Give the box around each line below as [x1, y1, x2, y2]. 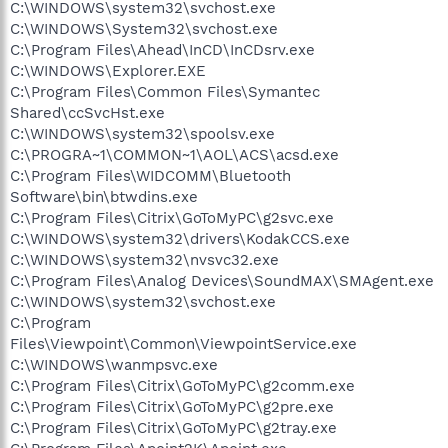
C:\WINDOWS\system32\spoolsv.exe [10, 124, 275, 143]
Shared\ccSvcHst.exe [10, 103, 165, 122]
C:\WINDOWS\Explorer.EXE [10, 61, 206, 80]
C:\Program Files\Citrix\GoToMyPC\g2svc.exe [10, 208, 334, 227]
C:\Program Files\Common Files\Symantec [10, 82, 320, 101]
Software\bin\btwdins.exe [10, 187, 198, 206]
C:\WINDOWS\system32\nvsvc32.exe [10, 250, 279, 269]
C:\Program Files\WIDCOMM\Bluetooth [10, 166, 291, 185]
